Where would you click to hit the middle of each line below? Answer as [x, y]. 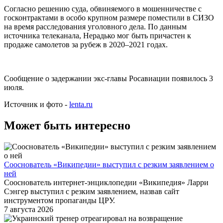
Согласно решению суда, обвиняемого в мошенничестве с [103, 9]
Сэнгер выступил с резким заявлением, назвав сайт [92, 192]
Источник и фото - [37, 105]
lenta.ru [81, 105]
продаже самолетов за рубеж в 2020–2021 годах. [86, 45]
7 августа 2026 [29, 210]
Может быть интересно [67, 126]
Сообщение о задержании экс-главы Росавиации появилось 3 [109, 79]
